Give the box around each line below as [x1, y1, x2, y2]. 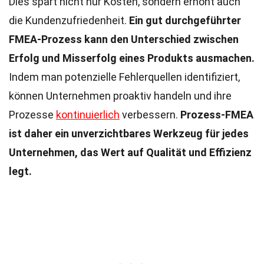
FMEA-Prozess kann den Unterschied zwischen [9, 33, 239, 45]
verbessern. [120, 108, 180, 121]
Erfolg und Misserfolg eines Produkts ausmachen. [9, 52, 255, 64]
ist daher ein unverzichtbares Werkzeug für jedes [9, 127, 249, 140]
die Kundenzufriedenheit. [9, 14, 129, 27]
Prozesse [9, 108, 56, 121]
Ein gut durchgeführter [129, 14, 241, 27]
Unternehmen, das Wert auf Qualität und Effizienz [9, 146, 252, 159]
